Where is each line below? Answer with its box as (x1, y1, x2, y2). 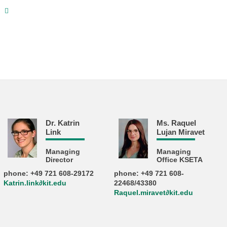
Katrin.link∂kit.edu (3, 179, 66, 187)
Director (46, 156, 73, 164)
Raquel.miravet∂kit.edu (114, 188, 194, 197)
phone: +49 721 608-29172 (3, 169, 94, 177)
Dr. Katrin (46, 118, 80, 127)
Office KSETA (156, 156, 203, 164)
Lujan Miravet (156, 127, 205, 136)
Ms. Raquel (156, 118, 196, 127)
